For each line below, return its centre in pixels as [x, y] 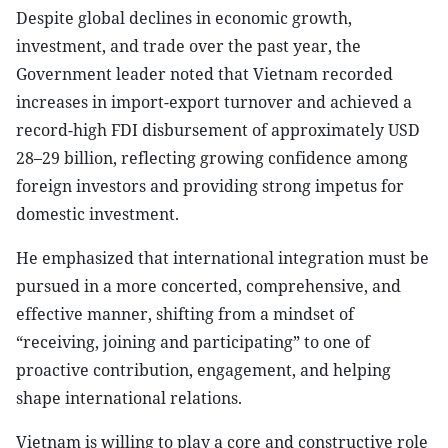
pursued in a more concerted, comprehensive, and [208, 286]
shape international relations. [129, 398]
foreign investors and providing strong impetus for [210, 186]
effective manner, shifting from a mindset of [185, 314]
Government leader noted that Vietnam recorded [204, 74]
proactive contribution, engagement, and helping [203, 370]
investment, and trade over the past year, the [188, 46]
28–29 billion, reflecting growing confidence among [212, 158]
